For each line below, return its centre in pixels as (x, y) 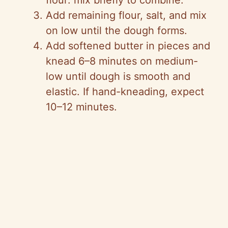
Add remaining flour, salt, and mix (126, 16)
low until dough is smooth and (118, 77)
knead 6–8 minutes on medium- (122, 61)
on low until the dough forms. (117, 31)
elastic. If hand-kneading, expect (125, 92)
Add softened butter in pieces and (128, 46)
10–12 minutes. (81, 107)
